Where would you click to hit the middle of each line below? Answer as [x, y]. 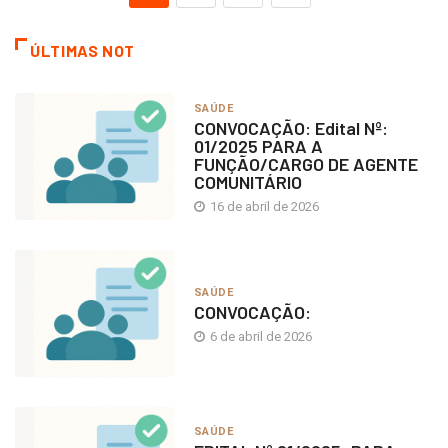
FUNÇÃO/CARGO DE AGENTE [305, 163]
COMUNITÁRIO [247, 181]
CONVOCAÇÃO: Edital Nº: [290, 127]
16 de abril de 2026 [262, 206]
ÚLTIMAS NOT [83, 51]
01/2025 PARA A [258, 145]
